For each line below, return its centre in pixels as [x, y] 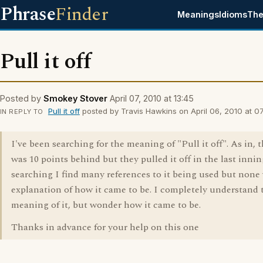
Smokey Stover [75, 98]
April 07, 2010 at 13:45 [152, 98]
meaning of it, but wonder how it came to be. [106, 205]
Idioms [233, 14]
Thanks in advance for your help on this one [105, 227]
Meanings [198, 14]
